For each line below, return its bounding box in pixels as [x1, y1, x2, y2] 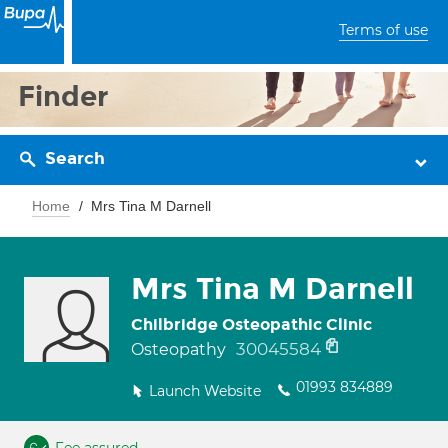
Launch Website [149, 382, 261, 400]
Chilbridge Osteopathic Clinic [131, 315, 372, 334]
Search [45, 148, 105, 169]
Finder [18, 79, 109, 114]
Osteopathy [131, 340, 230, 359]
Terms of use [339, 21, 428, 39]
